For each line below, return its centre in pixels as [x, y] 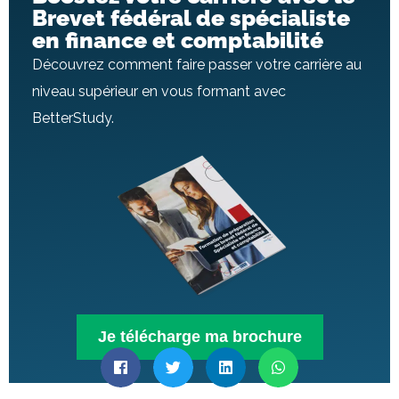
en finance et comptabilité [178, 40]
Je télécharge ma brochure [199, 336]
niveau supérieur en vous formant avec [159, 91]
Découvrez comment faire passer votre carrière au [197, 64]
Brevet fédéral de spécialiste [191, 17]
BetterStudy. [73, 118]
